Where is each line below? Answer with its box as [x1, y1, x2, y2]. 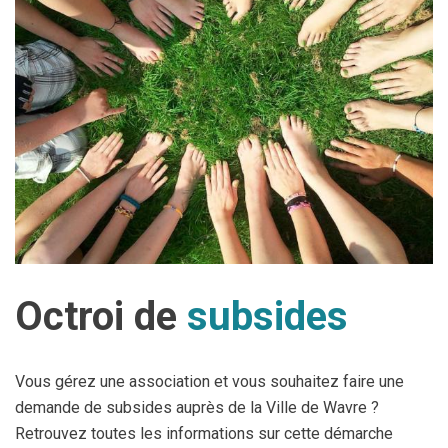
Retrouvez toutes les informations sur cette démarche [15, 424, 393, 443]
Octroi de [15, 293, 187, 340]
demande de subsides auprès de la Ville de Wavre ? [15, 398, 379, 417]
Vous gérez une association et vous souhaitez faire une [15, 372, 404, 391]
